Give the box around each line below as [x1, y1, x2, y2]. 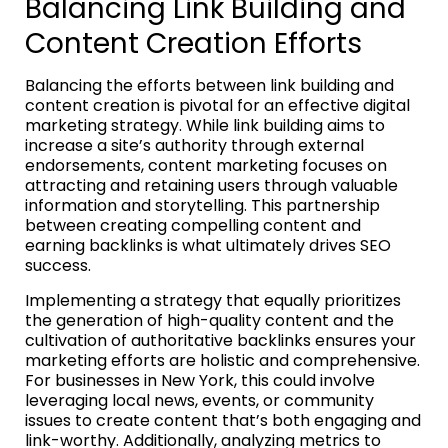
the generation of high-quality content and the [25, 308, 394, 332]
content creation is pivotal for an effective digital [25, 93, 410, 117]
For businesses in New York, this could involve [25, 368, 375, 392]
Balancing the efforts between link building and [25, 73, 394, 97]
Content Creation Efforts [25, 23, 362, 63]
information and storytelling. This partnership [25, 193, 380, 217]
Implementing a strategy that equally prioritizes [25, 288, 401, 312]
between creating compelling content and [25, 213, 361, 237]
